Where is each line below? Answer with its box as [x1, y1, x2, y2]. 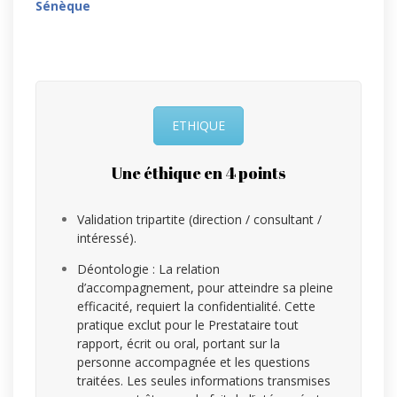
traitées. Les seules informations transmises [77, 372, 331, 390]
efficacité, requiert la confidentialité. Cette [77, 298, 315, 315]
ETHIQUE [172, 117, 225, 135]
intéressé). [77, 230, 136, 247]
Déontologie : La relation [77, 261, 220, 278]
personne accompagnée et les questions [77, 354, 310, 371]
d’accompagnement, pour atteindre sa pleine [77, 279, 333, 297]
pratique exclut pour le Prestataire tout [77, 316, 299, 334]
